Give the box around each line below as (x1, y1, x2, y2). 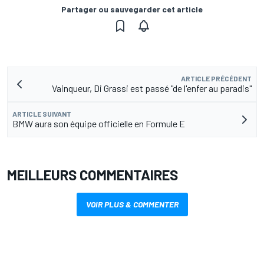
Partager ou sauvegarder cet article (61, 4, 203, 15)
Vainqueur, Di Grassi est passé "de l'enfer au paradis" (52, 82, 252, 94)
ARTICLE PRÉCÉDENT (181, 74, 252, 83)
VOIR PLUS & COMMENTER (85, 199, 179, 210)
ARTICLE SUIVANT (12, 110, 71, 118)
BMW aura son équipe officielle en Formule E (12, 118, 185, 130)
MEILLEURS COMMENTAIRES (7, 166, 178, 184)
